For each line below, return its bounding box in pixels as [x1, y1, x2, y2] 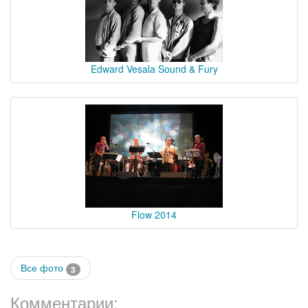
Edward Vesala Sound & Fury [90, 62, 218, 76]
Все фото [21, 261, 66, 275]
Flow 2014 [131, 208, 177, 222]
